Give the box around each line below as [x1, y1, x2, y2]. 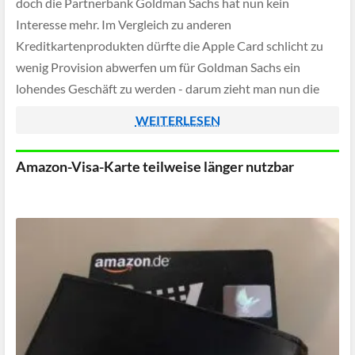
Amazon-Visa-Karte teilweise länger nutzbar [16, 158, 294, 175]
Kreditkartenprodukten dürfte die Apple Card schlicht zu [16, 38, 323, 54]
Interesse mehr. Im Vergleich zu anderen [16, 17, 231, 32]
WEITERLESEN [135, 113, 220, 128]
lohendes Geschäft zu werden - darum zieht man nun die [16, 81, 319, 97]
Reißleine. [16, 102, 70, 118]
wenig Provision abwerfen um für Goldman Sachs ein [16, 59, 300, 75]
